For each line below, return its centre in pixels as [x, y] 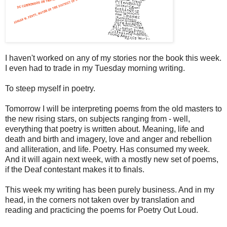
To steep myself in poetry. [51, 88]
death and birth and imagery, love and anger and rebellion [108, 139]
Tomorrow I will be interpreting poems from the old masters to [113, 108]
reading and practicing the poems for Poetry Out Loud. [103, 210]
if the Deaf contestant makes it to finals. [76, 169]
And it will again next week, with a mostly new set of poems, [112, 159]
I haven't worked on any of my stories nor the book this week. [113, 58]
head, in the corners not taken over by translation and [100, 200]
